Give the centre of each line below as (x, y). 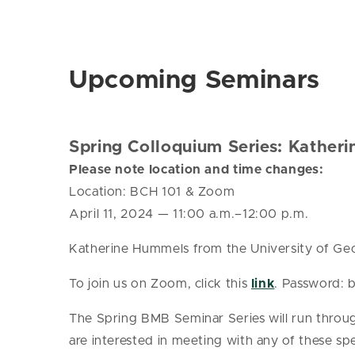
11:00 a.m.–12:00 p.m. (240, 214)
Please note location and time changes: (197, 170)
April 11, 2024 (113, 214)
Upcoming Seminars (195, 80)
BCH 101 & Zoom (181, 192)
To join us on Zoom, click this (158, 284)
